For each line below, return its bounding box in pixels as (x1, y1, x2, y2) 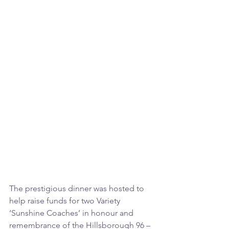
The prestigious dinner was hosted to (9, 184, 146, 194)
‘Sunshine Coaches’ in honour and (9, 208, 135, 218)
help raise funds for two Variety (9, 196, 122, 206)
